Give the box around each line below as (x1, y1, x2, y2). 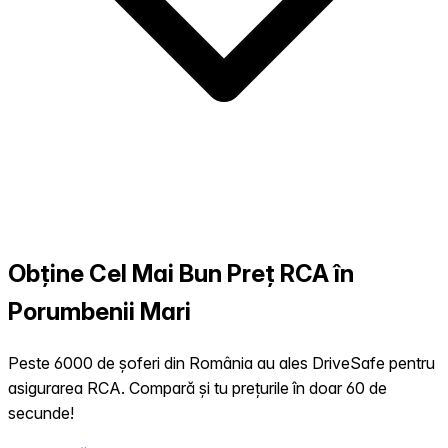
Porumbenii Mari (8, 297, 191, 327)
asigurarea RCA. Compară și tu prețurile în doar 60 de (8, 378, 387, 399)
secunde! (8, 403, 74, 424)
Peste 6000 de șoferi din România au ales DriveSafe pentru (8, 353, 435, 374)
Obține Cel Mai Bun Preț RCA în (8, 259, 354, 289)
